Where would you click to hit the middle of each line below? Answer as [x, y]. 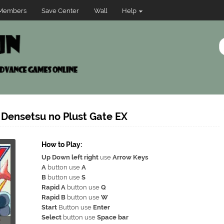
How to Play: [62, 144]
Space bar [113, 217]
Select [51, 217]
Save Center [60, 11]
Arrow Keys [130, 157]
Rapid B [53, 197]
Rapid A [53, 187]
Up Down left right [70, 157]
